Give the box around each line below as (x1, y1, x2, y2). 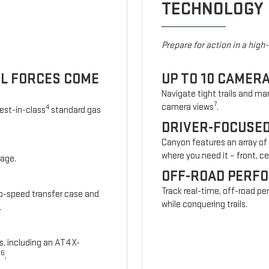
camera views (162, 101, 214, 113)
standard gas (49, 104, 101, 116)
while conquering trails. (162, 198, 248, 210)
